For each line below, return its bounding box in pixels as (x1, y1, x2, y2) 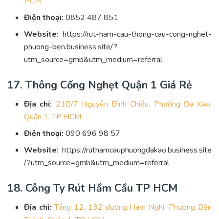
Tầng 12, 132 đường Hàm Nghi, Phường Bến (54, 201, 212, 213)
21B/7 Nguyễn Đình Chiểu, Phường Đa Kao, (55, 98, 212, 109)
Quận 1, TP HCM (24, 111, 82, 122)
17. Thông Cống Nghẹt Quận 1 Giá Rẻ (7, 78, 192, 93)
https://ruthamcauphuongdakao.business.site (62, 144, 212, 155)
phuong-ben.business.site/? (24, 42, 118, 53)
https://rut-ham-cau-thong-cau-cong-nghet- (63, 29, 212, 40)
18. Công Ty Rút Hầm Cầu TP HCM (7, 180, 177, 196)
